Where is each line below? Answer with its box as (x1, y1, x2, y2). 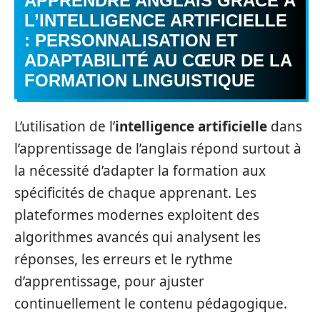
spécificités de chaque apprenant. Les (14, 183, 256, 202)
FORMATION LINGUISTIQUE (24, 71, 255, 90)
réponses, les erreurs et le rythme (14, 249, 233, 269)
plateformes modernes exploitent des (14, 205, 259, 224)
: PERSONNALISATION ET (24, 31, 238, 50)
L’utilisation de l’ (14, 116, 115, 136)
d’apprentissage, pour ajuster (14, 271, 204, 291)
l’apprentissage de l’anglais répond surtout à (14, 139, 301, 158)
